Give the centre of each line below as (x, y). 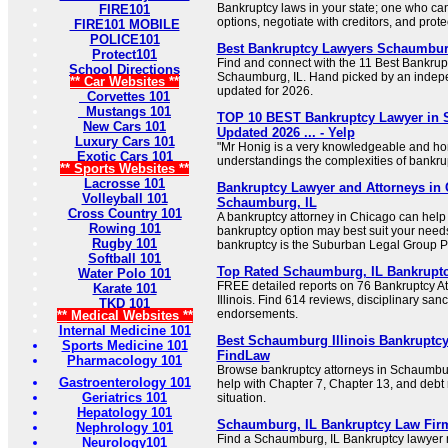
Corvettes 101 (124, 97)
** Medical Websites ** (124, 316)
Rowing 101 (124, 229)
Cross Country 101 (124, 214)
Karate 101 (124, 289)
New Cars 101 (124, 127)
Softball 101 (124, 259)
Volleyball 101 (124, 199)
